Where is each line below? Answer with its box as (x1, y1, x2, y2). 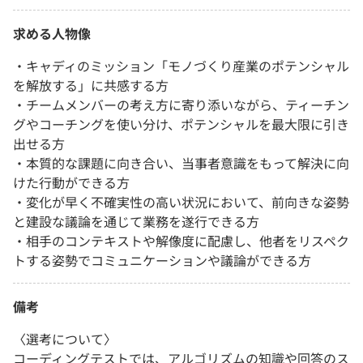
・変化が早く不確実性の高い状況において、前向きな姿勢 (13, 192, 349, 212)
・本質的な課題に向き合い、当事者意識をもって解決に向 (13, 153, 349, 173)
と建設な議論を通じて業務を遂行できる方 (13, 211, 259, 232)
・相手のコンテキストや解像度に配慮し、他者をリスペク (13, 231, 349, 251)
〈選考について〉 (13, 329, 117, 349)
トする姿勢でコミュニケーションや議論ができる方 (13, 250, 311, 271)
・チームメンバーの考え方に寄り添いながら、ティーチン (13, 95, 349, 115)
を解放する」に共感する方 (13, 75, 169, 96)
